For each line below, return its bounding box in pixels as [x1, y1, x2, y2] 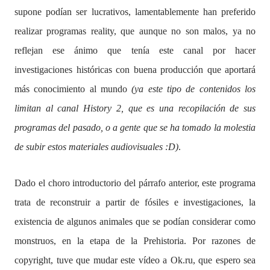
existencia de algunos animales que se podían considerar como [14, 216, 256, 227]
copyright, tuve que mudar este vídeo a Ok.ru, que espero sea [14, 255, 256, 265]
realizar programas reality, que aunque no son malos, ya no [14, 26, 256, 36]
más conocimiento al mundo [14, 84, 132, 94]
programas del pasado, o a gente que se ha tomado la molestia [14, 122, 256, 133]
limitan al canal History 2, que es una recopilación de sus [14, 103, 256, 113]
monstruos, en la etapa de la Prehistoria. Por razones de [14, 236, 256, 246]
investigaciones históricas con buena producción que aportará [14, 64, 256, 75]
